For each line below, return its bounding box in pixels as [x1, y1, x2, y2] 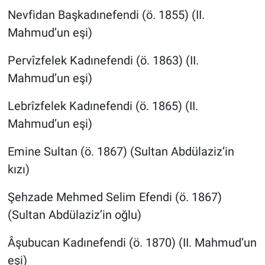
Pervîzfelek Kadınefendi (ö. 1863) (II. [7, 53, 199, 67]
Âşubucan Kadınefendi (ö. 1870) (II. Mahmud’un [7, 235, 257, 250]
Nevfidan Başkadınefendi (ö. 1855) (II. [7, 7, 205, 22]
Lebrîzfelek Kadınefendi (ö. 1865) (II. [7, 98, 198, 113]
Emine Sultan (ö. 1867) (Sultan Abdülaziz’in [7, 144, 234, 159]
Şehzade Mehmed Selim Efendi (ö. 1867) [7, 189, 222, 204]
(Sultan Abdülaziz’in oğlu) [7, 207, 141, 222]
